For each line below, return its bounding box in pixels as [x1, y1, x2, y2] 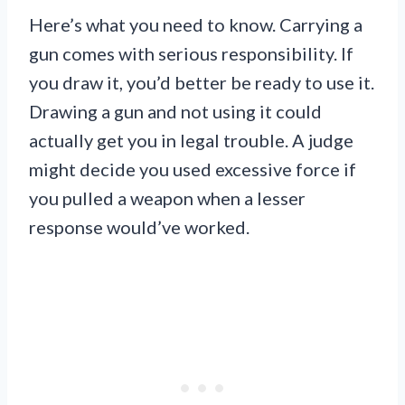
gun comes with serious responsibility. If [29, 42, 353, 64]
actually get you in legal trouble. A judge [29, 128, 353, 151]
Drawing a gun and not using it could [29, 99, 322, 122]
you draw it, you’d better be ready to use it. [29, 71, 374, 93]
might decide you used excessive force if [29, 157, 356, 180]
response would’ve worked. [29, 215, 250, 238]
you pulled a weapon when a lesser [29, 186, 306, 209]
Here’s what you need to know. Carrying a [29, 13, 363, 35]
